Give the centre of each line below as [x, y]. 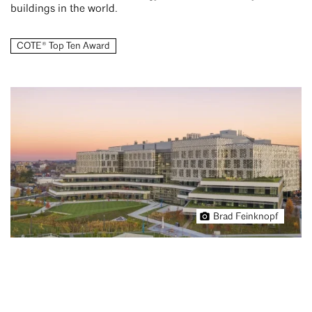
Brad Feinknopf [246, 217]
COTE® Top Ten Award [63, 46]
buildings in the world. [65, 9]
